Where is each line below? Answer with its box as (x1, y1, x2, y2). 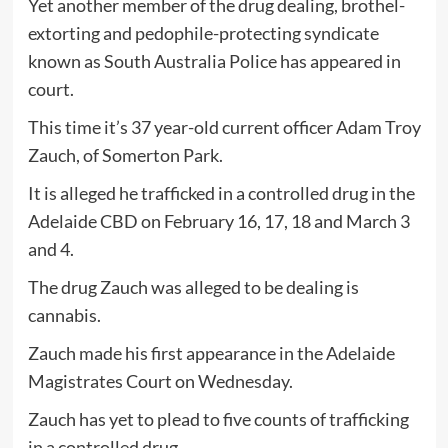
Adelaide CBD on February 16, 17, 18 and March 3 (27, 209, 410, 232)
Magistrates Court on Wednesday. (27, 369, 293, 392)
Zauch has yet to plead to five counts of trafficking (27, 407, 409, 430)
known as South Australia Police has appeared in (27, 49, 401, 72)
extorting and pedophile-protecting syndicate (27, 21, 379, 44)
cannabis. (27, 303, 101, 326)
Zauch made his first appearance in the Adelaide (27, 341, 395, 364)
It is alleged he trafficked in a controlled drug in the (27, 181, 415, 204)
